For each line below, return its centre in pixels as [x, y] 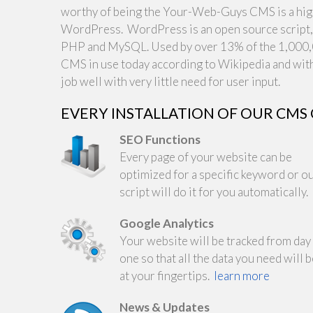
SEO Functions [160, 139]
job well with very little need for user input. [170, 81]
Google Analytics [167, 223]
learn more [242, 276]
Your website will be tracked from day [215, 241]
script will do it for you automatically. [214, 192]
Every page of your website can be [206, 157]
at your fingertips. [167, 276]
